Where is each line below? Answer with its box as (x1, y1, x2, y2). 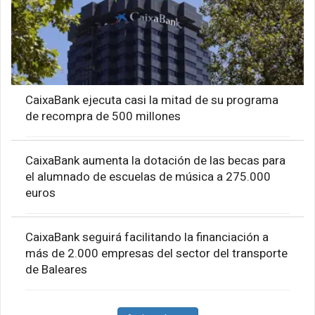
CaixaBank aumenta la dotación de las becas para (25, 151, 285, 169)
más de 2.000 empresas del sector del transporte (25, 244, 288, 262)
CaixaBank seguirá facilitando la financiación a (25, 228, 269, 246)
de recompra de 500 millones (25, 107, 181, 125)
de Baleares (25, 260, 87, 278)
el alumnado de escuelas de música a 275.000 (25, 167, 271, 186)
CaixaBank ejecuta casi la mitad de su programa (25, 91, 278, 109)
